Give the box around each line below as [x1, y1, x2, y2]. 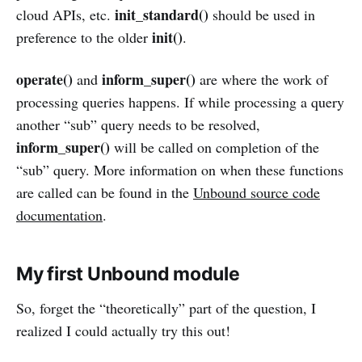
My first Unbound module [16, 263, 240, 286]
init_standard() [115, 4, 208, 26]
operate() [16, 69, 73, 90]
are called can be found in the [16, 183, 193, 203]
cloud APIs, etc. [16, 5, 115, 25]
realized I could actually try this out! [16, 321, 230, 341]
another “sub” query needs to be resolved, [16, 115, 260, 135]
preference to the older [16, 27, 152, 48]
